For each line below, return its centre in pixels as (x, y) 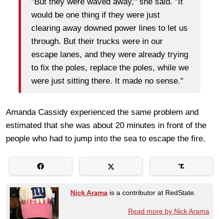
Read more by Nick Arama (169, 211)
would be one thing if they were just (96, 15)
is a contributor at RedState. (152, 192)
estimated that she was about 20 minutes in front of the (106, 125)
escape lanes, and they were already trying (110, 55)
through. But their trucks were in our (97, 42)
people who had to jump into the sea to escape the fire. (107, 138)
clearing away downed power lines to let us (109, 28)
